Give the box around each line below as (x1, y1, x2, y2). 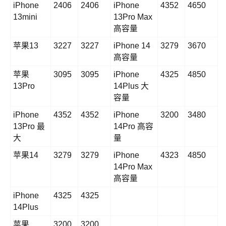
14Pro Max (114, 162, 152, 172)
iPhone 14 (114, 41, 150, 50)
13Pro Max (114, 13, 152, 22)
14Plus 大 (114, 82, 149, 91)
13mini (13, 13, 37, 22)
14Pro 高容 (114, 122, 153, 131)
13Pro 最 (13, 122, 45, 131)
